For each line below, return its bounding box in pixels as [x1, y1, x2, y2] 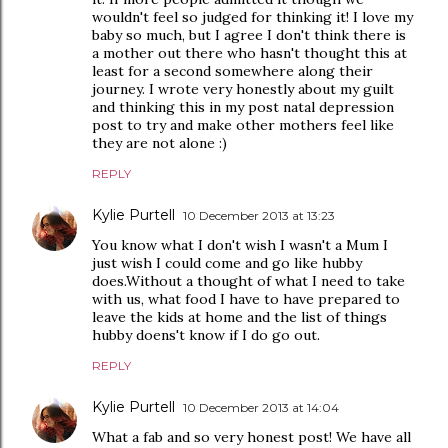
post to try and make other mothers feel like [92, 115, 394, 134]
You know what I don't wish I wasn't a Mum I [92, 235, 388, 254]
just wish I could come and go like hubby [92, 253, 362, 272]
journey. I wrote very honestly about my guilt [92, 79, 394, 98]
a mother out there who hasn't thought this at [92, 43, 407, 62]
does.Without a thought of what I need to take [92, 271, 405, 290]
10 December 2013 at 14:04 [183, 399, 339, 415]
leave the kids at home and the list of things [92, 307, 387, 326]
